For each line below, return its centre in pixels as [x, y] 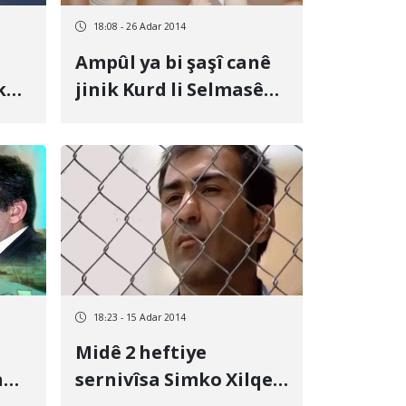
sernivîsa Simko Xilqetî [182, 382]
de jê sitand [129, 118]
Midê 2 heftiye [141, 355]
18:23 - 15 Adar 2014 [140, 318]
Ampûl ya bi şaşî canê [173, 64]
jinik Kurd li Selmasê [169, 91]
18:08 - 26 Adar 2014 [140, 28]
